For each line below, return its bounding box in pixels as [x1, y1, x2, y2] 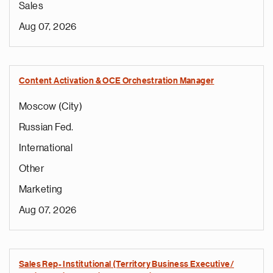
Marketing [19, 185, 63, 194]
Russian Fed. [19, 122, 74, 132]
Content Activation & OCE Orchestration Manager [19, 77, 214, 85]
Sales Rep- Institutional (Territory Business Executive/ [19, 260, 234, 269]
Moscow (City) [19, 102, 83, 112]
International [19, 143, 73, 153]
